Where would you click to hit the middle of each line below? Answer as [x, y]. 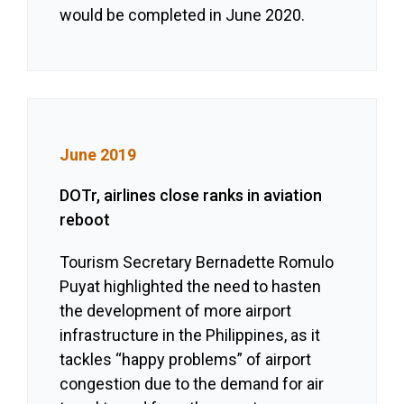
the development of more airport [176, 311]
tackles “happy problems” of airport [186, 360]
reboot [85, 220]
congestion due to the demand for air [192, 384]
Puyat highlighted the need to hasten [191, 287]
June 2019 [98, 155]
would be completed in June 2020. [183, 15]
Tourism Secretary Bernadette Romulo [197, 262]
